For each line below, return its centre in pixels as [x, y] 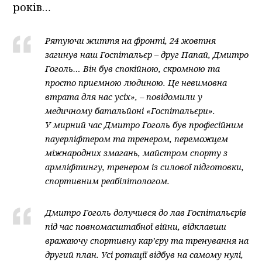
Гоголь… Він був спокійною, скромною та [133, 69]
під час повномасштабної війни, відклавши [136, 227]
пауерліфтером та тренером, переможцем [137, 139]
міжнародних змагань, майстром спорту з [137, 153]
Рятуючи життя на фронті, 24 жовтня [131, 41]
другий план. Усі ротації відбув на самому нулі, [144, 255]
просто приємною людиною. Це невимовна [136, 83]
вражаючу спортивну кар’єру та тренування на [147, 241]
